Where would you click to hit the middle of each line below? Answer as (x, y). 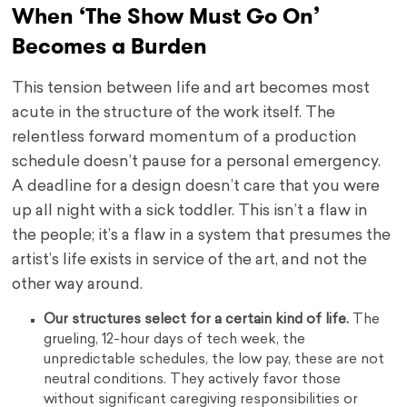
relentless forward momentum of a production (185, 138)
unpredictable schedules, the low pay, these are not (214, 361)
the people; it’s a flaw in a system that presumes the (202, 236)
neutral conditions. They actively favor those (193, 381)
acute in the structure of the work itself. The (174, 114)
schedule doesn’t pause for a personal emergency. (197, 163)
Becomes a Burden (110, 47)
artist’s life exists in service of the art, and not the (190, 261)
